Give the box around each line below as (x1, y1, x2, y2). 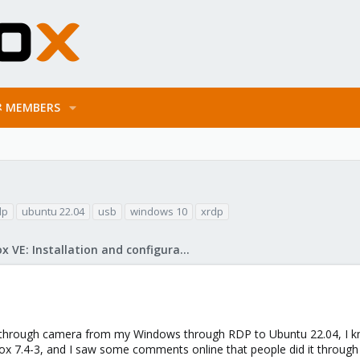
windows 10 (130, 204, 187, 219)
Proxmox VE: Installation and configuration (180, 242, 190, 257)
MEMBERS (5, 100, 60, 115)
